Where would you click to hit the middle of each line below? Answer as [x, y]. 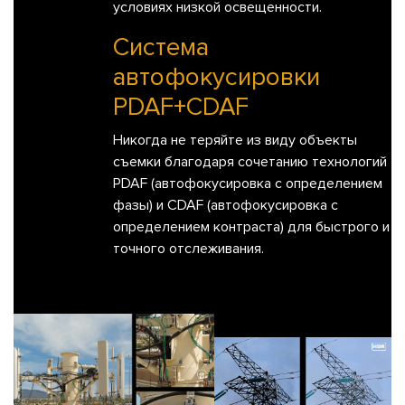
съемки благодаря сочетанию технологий [250, 162]
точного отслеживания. [188, 249]
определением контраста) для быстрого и [251, 227]
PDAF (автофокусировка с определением [248, 184]
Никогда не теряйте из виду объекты [235, 141]
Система [161, 47]
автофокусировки [217, 77]
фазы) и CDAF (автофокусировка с [226, 206]
